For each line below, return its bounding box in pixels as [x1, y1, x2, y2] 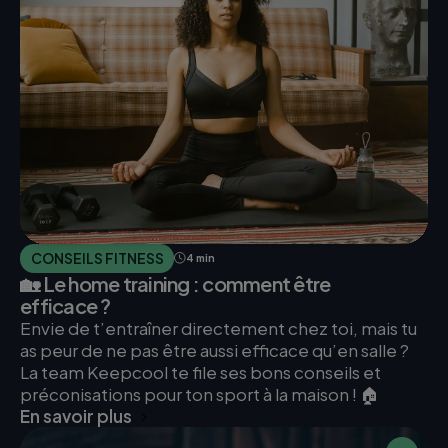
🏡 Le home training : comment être [20, 271, 331, 297]
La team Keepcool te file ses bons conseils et [20, 361, 381, 384]
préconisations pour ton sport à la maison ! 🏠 [20, 383, 379, 406]
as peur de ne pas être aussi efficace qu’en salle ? [20, 339, 409, 362]
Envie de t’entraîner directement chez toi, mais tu [20, 317, 417, 340]
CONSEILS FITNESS [30, 248, 164, 267]
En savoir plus [20, 405, 132, 428]
